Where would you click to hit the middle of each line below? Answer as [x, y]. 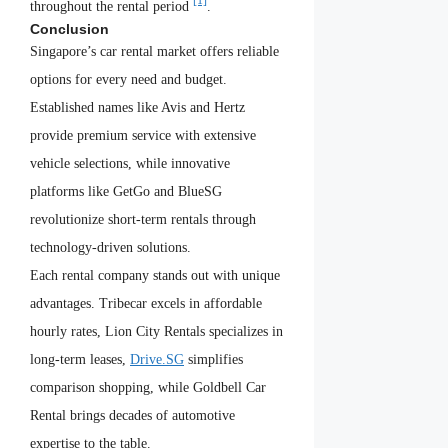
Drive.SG [157, 360]
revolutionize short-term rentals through [143, 220]
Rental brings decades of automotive [132, 416]
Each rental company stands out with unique [155, 276]
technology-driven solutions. [110, 248]
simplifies [213, 360]
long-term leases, [80, 360]
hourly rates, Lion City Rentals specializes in [156, 332]
